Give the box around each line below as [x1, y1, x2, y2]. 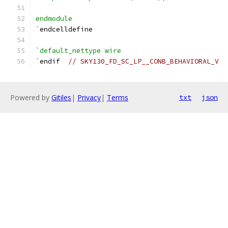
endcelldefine [40, 25, 93, 34]
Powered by [10, 93, 51, 102]
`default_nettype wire [36, 46, 121, 55]
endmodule [36, 14, 72, 23]
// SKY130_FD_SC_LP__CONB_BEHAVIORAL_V [68, 57, 219, 66]
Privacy [77, 93, 101, 102]
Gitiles [51, 93, 71, 102]
